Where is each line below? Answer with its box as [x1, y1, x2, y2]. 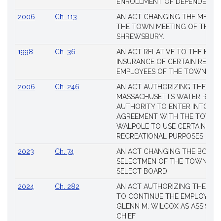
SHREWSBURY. [116, 33, 164, 40]
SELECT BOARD [116, 167, 167, 175]
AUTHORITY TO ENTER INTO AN [116, 103, 220, 110]
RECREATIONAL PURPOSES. [116, 132, 205, 140]
